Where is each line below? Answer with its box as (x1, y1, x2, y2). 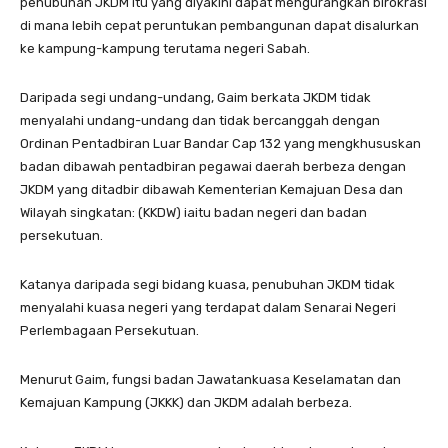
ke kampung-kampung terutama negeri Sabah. (20, 41, 310, 57)
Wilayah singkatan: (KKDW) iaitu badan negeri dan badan (20, 205, 367, 221)
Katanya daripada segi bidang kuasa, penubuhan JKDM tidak (20, 277, 395, 293)
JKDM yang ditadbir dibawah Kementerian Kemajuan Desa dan (20, 182, 403, 198)
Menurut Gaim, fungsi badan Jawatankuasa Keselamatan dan (20, 372, 401, 388)
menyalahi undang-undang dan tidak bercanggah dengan (20, 113, 380, 129)
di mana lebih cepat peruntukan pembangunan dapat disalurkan (20, 18, 419, 34)
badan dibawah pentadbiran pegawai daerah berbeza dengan (20, 159, 406, 175)
